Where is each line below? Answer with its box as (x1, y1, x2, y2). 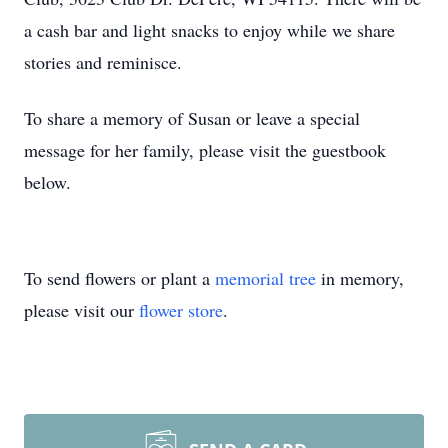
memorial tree (215, 266, 316, 290)
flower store (139, 298, 223, 322)
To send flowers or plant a (24, 266, 215, 290)
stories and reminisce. (24, 50, 182, 74)
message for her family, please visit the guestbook (24, 138, 386, 162)
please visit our (24, 298, 139, 322)
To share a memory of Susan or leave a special (24, 106, 360, 130)
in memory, (316, 266, 404, 290)
